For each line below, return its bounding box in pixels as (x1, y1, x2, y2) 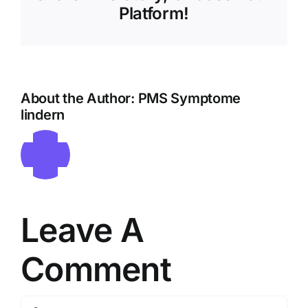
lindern (21, 107, 65, 124)
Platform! (119, 3, 189, 24)
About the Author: (21, 90, 138, 107)
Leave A (21, 210, 144, 251)
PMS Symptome (137, 90, 241, 107)
